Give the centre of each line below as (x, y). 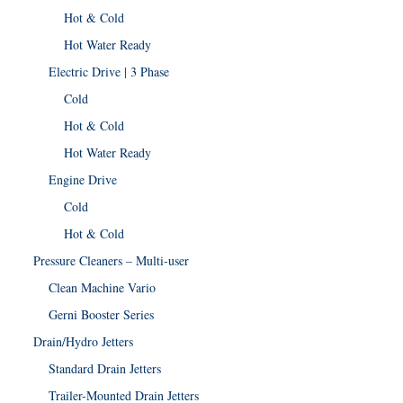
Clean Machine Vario (102, 287)
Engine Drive (83, 179)
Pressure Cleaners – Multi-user (111, 260)
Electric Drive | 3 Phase (109, 72)
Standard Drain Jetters (105, 368)
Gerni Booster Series (101, 314)
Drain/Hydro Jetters (83, 341)
